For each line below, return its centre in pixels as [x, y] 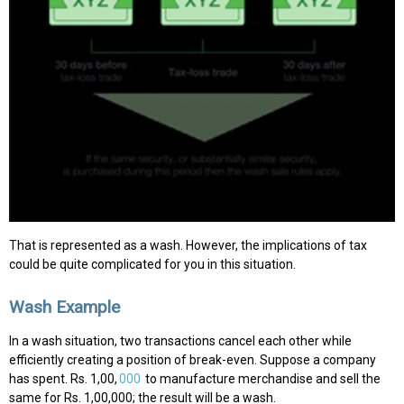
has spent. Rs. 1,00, [63, 378]
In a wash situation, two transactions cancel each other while [180, 340]
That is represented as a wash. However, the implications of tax [188, 245]
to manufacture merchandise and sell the [262, 378]
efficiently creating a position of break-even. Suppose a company [193, 359]
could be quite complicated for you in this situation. [152, 264]
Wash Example [64, 308]
